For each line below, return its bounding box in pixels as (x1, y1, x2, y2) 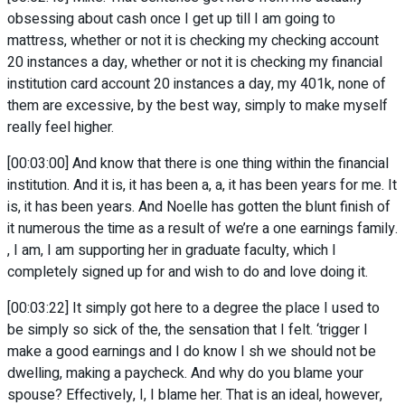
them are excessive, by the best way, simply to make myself (7, 95, 388, 118)
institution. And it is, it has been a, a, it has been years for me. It (7, 174, 397, 197)
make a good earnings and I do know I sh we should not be (7, 341, 376, 363)
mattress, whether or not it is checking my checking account (7, 30, 379, 52)
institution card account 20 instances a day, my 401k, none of (7, 73, 386, 96)
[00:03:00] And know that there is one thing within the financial (7, 153, 389, 175)
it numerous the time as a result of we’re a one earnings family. (7, 218, 398, 240)
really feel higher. (7, 117, 114, 139)
